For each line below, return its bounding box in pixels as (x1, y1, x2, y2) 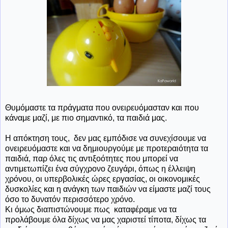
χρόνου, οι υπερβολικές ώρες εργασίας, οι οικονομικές (5, 174, 200, 183)
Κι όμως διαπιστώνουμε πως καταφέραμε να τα (5, 205, 177, 214)
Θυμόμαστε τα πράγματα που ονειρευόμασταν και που (5, 103, 199, 112)
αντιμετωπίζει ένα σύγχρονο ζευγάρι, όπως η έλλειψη (5, 164, 195, 173)
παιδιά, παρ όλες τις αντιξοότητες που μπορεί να (5, 154, 178, 163)
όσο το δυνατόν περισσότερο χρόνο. (5, 194, 135, 204)
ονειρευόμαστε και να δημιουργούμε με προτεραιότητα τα (5, 144, 208, 153)
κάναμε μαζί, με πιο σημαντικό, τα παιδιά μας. (5, 113, 167, 122)
